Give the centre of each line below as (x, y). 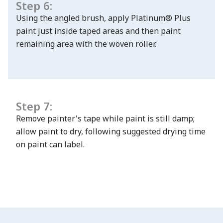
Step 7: (36, 106)
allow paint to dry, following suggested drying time (111, 131)
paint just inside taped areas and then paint (98, 31)
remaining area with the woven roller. (86, 44)
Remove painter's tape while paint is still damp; (105, 118)
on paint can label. (50, 144)
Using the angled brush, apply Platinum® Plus (103, 18)
